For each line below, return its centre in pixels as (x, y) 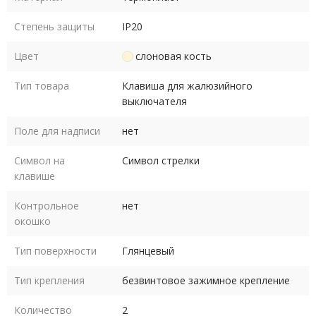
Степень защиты (54, 26)
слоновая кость (174, 56)
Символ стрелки (161, 160)
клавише (35, 176)
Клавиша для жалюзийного (187, 85)
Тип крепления (49, 280)
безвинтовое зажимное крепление (206, 280)
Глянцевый (148, 250)
